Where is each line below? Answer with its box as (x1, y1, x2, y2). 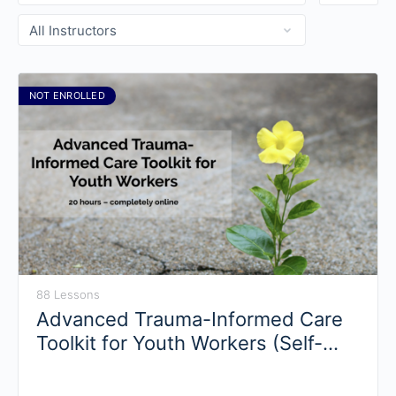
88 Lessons (36, 287, 100, 302)
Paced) (36, 355, 101, 379)
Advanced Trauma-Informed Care (36, 308, 343, 331)
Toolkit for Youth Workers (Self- (36, 331, 323, 355)
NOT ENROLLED (29, 89, 105, 102)
